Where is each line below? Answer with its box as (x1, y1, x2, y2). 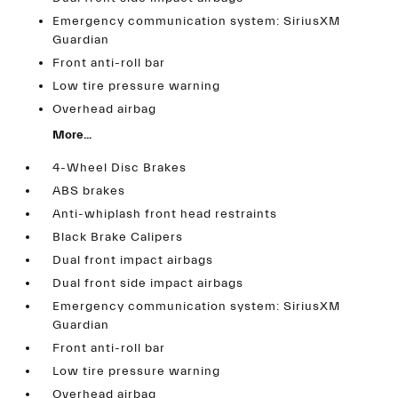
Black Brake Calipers (52, 230, 184, 245)
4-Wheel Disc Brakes (52, 161, 187, 176)
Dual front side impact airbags (52, 276, 244, 291)
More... (52, 128, 92, 143)
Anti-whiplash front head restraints (52, 207, 278, 222)
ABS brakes (52, 184, 126, 199)
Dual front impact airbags (52, 253, 214, 268)
